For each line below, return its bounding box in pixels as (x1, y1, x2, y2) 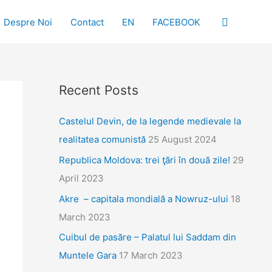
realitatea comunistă (58, 134, 146, 145)
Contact (70, 16, 104, 28)
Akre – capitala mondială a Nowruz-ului (58, 192, 228, 205)
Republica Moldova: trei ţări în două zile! (58, 154, 230, 166)
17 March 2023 (118, 250, 183, 262)
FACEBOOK (152, 16, 200, 28)
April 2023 (58, 172, 104, 184)
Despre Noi (4, 16, 52, 28)
